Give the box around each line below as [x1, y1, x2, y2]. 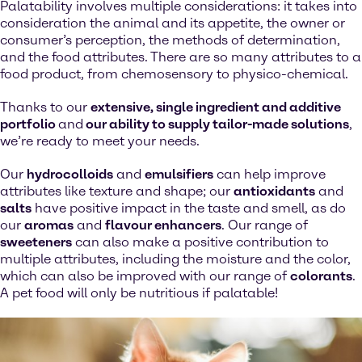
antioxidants [234, 183, 315, 199]
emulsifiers [145, 166, 213, 182]
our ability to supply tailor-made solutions [83, 116, 349, 132]
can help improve [213, 166, 326, 182]
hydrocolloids [27, 166, 113, 182]
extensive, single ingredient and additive [90, 99, 341, 115]
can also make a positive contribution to [72, 234, 329, 250]
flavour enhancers [105, 217, 221, 233]
